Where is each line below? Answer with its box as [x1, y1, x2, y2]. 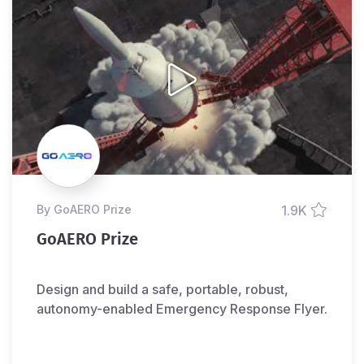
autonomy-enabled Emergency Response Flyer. [37, 301, 327, 318]
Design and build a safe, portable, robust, [37, 281, 288, 298]
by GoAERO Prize [44, 202, 132, 217]
